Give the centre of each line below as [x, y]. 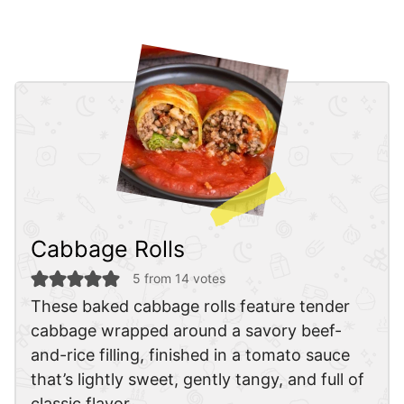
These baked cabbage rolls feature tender [190, 307]
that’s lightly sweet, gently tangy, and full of [197, 380]
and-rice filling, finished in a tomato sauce [190, 355]
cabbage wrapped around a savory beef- [186, 331]
